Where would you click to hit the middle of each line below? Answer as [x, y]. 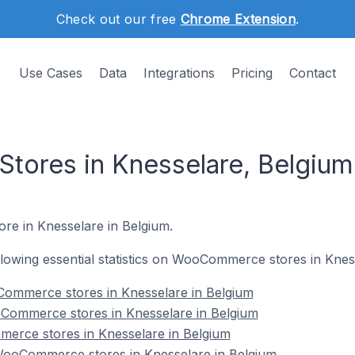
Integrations [179, 73]
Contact [313, 73]
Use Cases [51, 73]
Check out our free [118, 19]
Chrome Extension [238, 19]
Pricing [252, 73]
